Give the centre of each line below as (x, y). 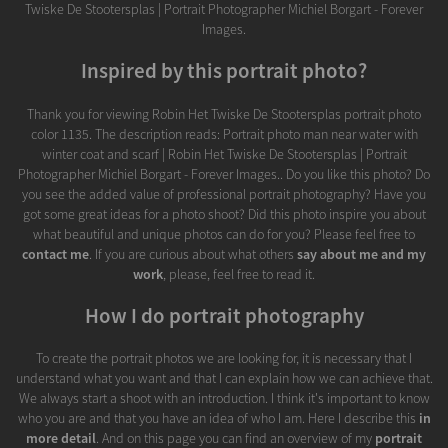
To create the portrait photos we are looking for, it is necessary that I (224, 358)
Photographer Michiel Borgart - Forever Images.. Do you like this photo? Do (224, 173)
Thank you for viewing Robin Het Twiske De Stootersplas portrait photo (224, 113)
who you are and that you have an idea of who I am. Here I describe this (218, 418)
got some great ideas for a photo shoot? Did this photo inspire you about (224, 213)
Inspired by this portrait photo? (224, 71)
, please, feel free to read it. (239, 273)
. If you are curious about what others (193, 253)
